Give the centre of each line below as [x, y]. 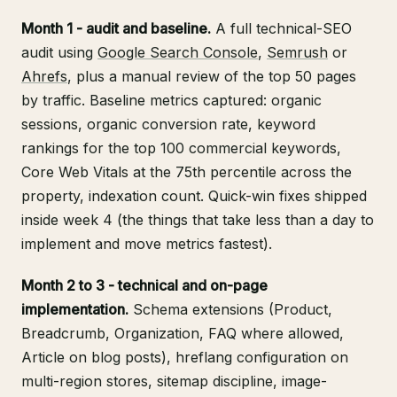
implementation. [75, 310]
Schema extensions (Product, [230, 310]
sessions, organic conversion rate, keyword [168, 125]
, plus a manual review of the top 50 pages [212, 77]
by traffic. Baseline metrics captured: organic [171, 101]
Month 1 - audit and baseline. [116, 29]
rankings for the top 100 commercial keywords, [181, 148]
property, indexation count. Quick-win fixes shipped [194, 196]
